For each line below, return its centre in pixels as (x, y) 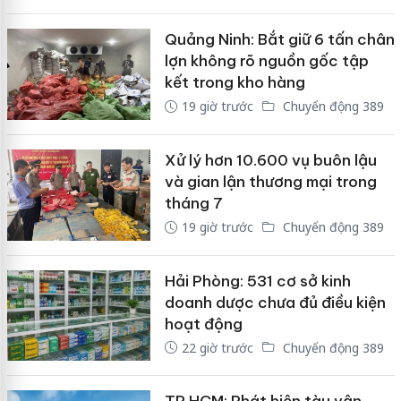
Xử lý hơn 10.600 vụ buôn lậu (270, 160)
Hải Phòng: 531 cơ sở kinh (257, 281)
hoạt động (203, 324)
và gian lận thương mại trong (270, 181)
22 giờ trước (217, 347)
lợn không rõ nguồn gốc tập (266, 61)
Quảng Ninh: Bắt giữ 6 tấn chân (279, 40)
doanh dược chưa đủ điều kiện (275, 302)
